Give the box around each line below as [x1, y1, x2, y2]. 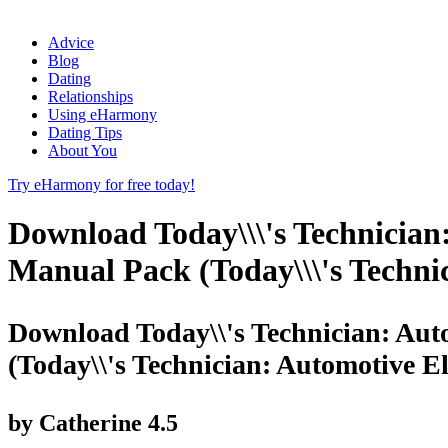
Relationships [48, 87, 133, 105]
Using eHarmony [48, 105, 157, 123]
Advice [48, 33, 94, 51]
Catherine [39, 409, 142, 436]
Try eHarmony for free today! [8, 175, 195, 193]
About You [48, 141, 117, 159]
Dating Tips [48, 123, 122, 141]
